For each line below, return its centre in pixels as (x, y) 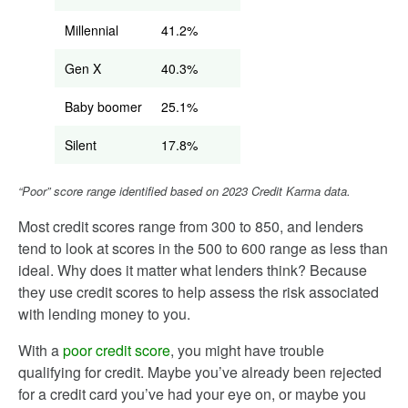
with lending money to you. (104, 314)
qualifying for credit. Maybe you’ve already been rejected (200, 372)
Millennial (92, 30)
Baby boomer (103, 107)
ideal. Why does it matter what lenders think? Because (193, 270)
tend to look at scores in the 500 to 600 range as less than (203, 248)
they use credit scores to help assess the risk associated (199, 292)
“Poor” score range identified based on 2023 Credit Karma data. (184, 191)
